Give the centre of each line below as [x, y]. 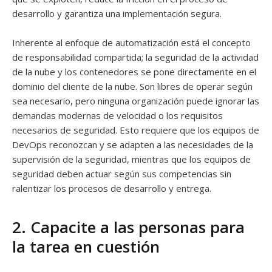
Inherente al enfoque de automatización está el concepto [131, 42]
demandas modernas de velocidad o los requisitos [117, 115]
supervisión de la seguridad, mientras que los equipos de [131, 159]
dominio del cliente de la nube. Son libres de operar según [132, 86]
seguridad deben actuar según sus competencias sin [122, 174]
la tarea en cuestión [86, 246]
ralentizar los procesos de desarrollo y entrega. [112, 188]
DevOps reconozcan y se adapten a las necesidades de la [133, 144]
